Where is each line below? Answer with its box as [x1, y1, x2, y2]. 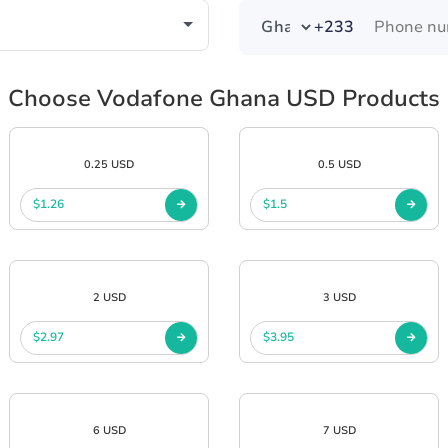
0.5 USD [317, 156, 361, 172]
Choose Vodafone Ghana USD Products [8, 82, 440, 114]
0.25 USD [84, 156, 134, 172]
